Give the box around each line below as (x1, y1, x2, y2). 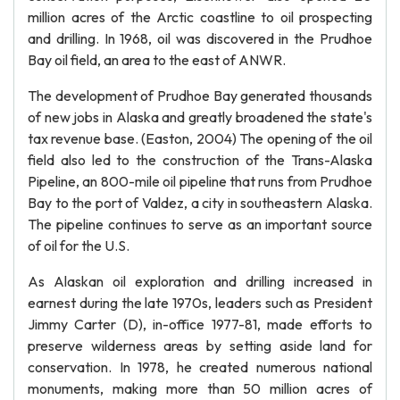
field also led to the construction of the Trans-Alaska (28, 151, 372, 169)
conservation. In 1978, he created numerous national (28, 358, 372, 376)
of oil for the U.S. (28, 237, 129, 254)
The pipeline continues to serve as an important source (28, 215, 372, 233)
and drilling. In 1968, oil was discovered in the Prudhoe (28, 29, 372, 47)
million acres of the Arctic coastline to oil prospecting (28, 8, 372, 26)
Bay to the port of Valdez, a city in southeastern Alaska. (28, 194, 372, 212)
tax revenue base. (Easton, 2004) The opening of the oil (28, 129, 372, 147)
